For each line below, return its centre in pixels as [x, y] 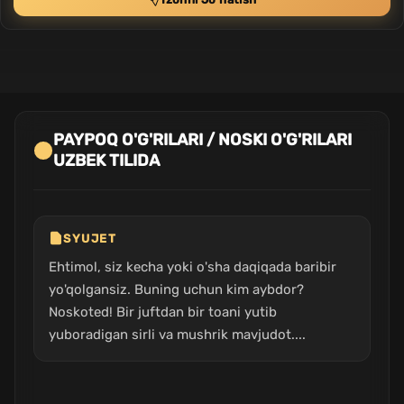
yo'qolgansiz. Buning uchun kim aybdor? [176, 289]
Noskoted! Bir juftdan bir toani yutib [163, 312]
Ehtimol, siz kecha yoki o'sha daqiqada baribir [193, 267]
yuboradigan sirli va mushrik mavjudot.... [177, 335]
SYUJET [90, 238]
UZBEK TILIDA [106, 161]
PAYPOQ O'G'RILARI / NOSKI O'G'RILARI [202, 140]
